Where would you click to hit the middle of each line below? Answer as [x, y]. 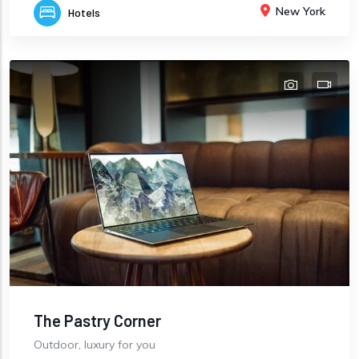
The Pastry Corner [97, 321]
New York [301, 11]
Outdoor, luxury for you [95, 345]
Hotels [84, 12]
